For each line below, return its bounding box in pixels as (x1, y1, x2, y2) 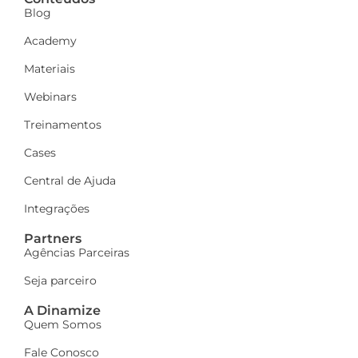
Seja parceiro (24, 273, 97, 288)
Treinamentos (24, 117, 101, 133)
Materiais (24, 62, 75, 77)
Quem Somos (24, 317, 101, 332)
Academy (24, 34, 77, 49)
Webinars (24, 89, 77, 105)
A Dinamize (24, 303, 101, 319)
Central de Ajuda (24, 173, 116, 189)
